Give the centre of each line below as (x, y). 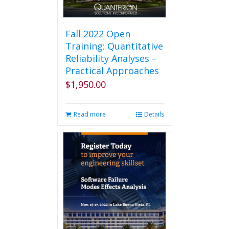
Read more (89, 114)
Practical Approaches (112, 71)
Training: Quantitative (114, 46)
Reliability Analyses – (111, 58)
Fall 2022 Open (98, 34)
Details (154, 114)
